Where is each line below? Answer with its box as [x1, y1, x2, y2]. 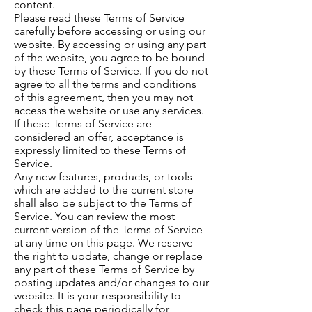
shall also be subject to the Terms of [14, 196, 192, 210]
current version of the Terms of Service [14, 223, 203, 237]
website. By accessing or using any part [14, 38, 206, 52]
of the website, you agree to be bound [14, 51, 205, 65]
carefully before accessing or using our [14, 24, 205, 38]
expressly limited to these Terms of [14, 143, 186, 157]
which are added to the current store [14, 183, 194, 197]
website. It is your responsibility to [14, 289, 181, 303]
